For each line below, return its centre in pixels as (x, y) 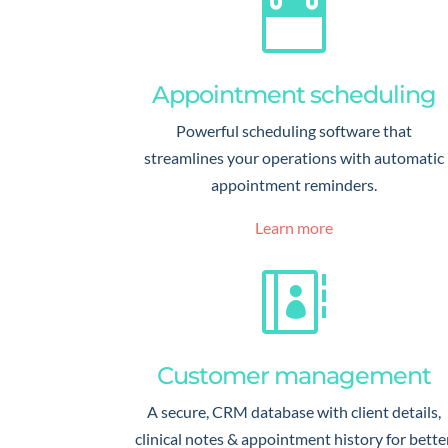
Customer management (293, 376)
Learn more (293, 227)
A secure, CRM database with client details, (293, 412)
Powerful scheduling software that (293, 130)
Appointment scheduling (293, 94)
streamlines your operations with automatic (293, 157)
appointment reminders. (293, 184)
